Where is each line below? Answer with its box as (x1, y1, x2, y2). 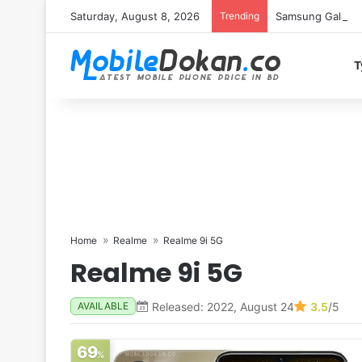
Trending (220, 10, 259, 22)
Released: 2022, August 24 (152, 299, 294, 314)
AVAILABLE (78, 300, 128, 312)
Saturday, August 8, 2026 (70, 10, 200, 23)
